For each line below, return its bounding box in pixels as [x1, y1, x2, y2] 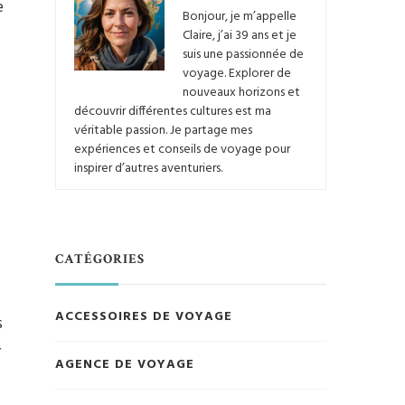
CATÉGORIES [55, 250, 145, 268]
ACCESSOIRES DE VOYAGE [55, 306, 232, 328]
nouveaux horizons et [183, 82, 300, 104]
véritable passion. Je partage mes [74, 120, 252, 142]
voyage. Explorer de [183, 63, 291, 85]
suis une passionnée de [183, 44, 304, 66]
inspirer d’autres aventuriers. [74, 158, 222, 180]
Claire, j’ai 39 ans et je [183, 25, 297, 47]
